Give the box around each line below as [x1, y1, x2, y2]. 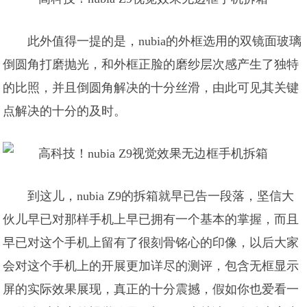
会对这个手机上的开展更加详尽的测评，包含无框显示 [3, 259, 299, 273]
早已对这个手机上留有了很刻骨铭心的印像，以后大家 [3, 236, 299, 249]
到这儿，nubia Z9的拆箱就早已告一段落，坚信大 [27, 189, 295, 203]
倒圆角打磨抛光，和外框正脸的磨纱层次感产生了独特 [3, 58, 299, 71]
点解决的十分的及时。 [3, 104, 127, 118]
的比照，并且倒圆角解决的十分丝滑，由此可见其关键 [3, 81, 299, 95]
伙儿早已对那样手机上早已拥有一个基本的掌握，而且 [3, 212, 299, 226]
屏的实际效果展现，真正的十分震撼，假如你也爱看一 [3, 282, 299, 296]
